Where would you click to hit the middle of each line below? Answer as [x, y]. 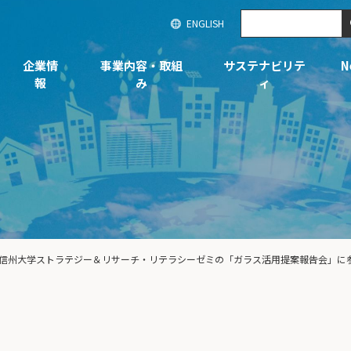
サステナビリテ [264, 65]
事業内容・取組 [141, 65]
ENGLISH [205, 23]
